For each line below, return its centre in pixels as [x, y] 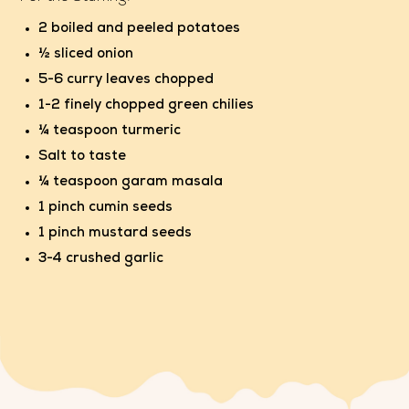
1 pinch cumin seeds [106, 208]
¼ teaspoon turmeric [110, 131]
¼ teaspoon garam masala [131, 183]
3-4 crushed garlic [101, 259]
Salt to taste [83, 157]
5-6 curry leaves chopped [126, 80]
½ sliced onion [86, 55]
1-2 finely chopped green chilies [147, 106]
